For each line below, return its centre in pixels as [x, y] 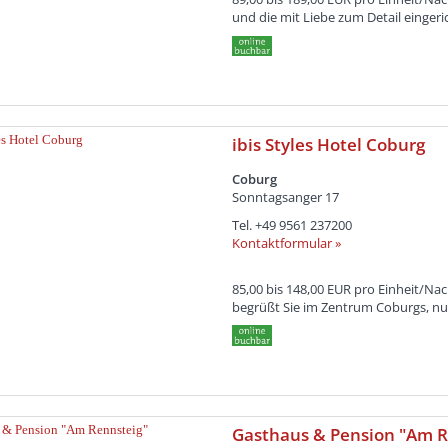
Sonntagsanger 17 [285, 197]
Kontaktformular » [286, 243]
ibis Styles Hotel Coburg [328, 145]
